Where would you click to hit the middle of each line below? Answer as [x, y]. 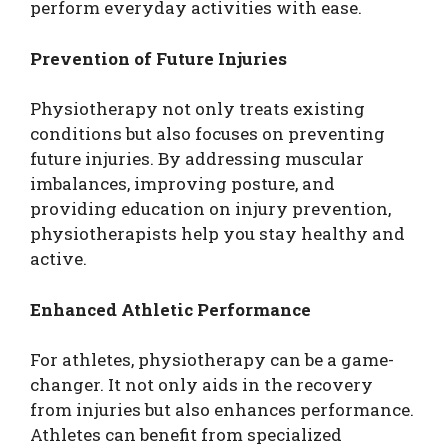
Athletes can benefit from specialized [186, 434]
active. [58, 258]
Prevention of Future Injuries [158, 58]
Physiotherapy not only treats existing [197, 108]
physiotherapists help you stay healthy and [217, 233]
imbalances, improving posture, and [182, 183]
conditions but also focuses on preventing [207, 133]
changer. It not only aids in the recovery [201, 384]
